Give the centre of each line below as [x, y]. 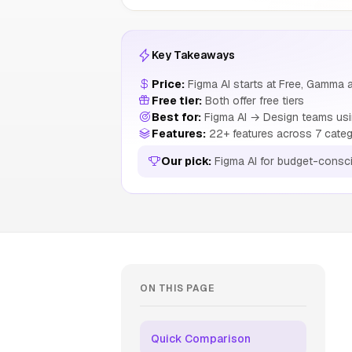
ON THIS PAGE [177, 288]
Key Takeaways [193, 55]
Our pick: [186, 161]
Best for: [176, 117]
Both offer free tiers [253, 101]
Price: [168, 84]
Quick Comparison [201, 339]
